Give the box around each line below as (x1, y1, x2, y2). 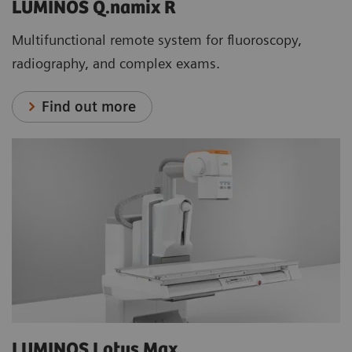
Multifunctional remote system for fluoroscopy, (12, 31, 302, 48)
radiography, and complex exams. (12, 54, 220, 71)
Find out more (42, 97, 137, 115)
